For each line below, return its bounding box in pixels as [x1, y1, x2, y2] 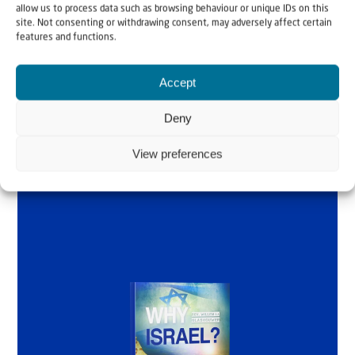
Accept [159, 75, 196, 89]
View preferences [132, 147, 223, 160]
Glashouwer [41, 81, 179, 110]
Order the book [67, 148, 152, 161]
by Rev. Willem [41, 45, 204, 74]
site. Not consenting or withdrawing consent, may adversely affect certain [16, 18, 332, 29]
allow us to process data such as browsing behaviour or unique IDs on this [16, 4, 329, 14]
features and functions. [16, 32, 116, 43]
